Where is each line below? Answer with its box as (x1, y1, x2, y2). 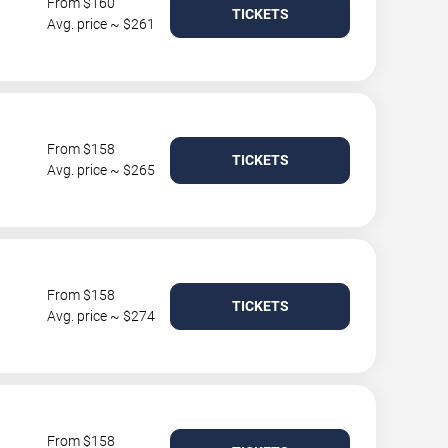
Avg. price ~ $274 (47, 308, 155, 324)
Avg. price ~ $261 (47, 16, 155, 32)
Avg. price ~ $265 (47, 162, 155, 178)
